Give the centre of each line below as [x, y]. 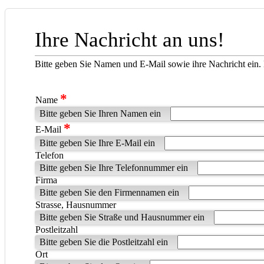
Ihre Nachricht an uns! [130, 40]
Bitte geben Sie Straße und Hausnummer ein [122, 217]
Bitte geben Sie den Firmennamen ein [109, 193]
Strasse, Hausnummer [76, 205]
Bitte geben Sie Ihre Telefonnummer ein [114, 168]
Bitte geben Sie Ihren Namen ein [100, 114]
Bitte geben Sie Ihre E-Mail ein [97, 143]
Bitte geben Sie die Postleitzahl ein [104, 242]
